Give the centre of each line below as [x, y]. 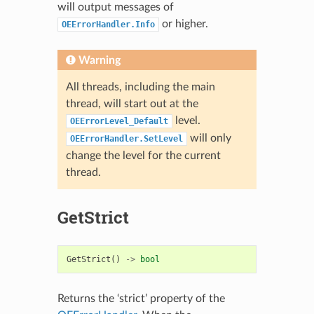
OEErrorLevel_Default [119, 121]
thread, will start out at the [132, 103]
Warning [99, 60]
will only [209, 138]
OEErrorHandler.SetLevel [126, 138]
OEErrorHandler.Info [108, 24]
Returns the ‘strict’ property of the [141, 298]
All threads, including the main [140, 87]
